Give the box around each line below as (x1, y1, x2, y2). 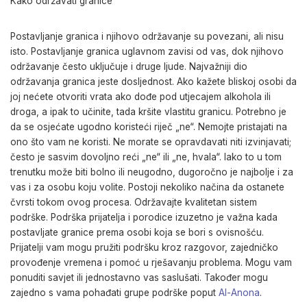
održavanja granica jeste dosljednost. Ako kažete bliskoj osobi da (10, 76, 297, 87)
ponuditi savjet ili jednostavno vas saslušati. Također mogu (10, 272, 268, 283)
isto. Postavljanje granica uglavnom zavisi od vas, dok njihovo (10, 46, 284, 57)
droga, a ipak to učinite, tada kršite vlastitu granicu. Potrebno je (10, 106, 286, 117)
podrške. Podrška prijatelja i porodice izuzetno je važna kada (10, 212, 278, 223)
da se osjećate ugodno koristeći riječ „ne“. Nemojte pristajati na (10, 121, 287, 132)
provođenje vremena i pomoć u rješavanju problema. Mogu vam (10, 257, 292, 268)
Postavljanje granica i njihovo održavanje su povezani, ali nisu (10, 31, 284, 42)
